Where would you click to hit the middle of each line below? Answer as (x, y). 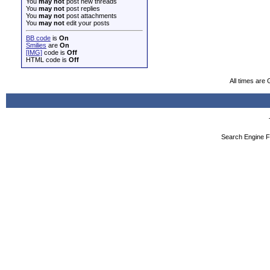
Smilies (36, 45)
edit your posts (87, 23)
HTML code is (47, 60)
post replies (82, 8)
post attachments (91, 16)
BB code (38, 38)
